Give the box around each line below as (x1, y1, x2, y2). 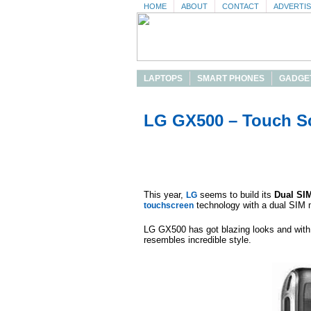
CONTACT (222, 2, 259, 10)
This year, (144, 190, 186, 200)
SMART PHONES (197, 74, 264, 83)
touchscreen (144, 201, 194, 210)
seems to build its (197, 190, 274, 200)
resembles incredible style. (144, 235, 251, 245)
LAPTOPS (144, 74, 183, 83)
